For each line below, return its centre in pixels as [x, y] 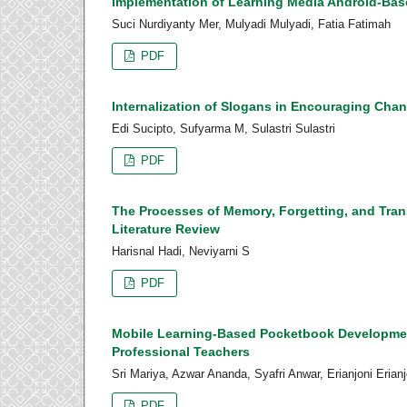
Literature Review [166, 229]
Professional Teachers [181, 352]
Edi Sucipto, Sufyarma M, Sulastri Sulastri [223, 129]
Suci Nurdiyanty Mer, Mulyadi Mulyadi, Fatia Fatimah [251, 25]
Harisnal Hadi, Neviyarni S [181, 252]
